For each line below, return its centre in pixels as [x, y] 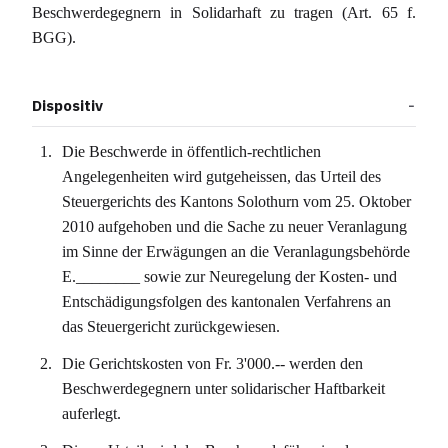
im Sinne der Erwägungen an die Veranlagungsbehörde [236, 251]
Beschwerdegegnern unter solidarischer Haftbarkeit [224, 388]
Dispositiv [67, 105]
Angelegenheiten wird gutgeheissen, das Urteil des [222, 176]
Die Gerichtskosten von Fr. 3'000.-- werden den [213, 363]
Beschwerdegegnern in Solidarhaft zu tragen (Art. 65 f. [224, 12]
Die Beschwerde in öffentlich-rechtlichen [192, 151]
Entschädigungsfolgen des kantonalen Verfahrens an [227, 301]
